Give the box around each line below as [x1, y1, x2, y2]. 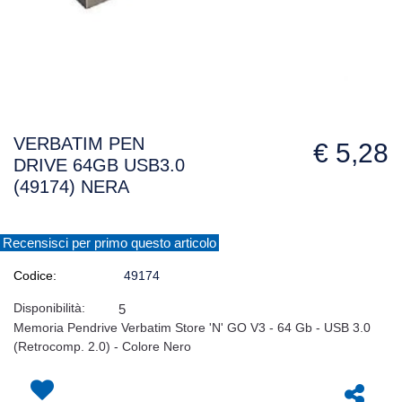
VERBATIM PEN [13, 134, 144, 154]
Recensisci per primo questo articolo [3, 235, 216, 251]
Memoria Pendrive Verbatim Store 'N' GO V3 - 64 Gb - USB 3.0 [13, 320, 371, 336]
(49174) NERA [13, 177, 129, 197]
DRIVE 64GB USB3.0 [13, 155, 185, 176]
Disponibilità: [13, 301, 85, 316]
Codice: [13, 268, 57, 284]
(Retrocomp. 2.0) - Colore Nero [13, 339, 191, 354]
